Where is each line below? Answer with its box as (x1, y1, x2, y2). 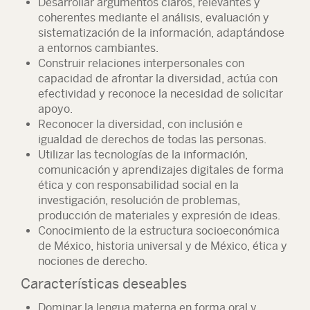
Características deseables (21, 275, 187, 291)
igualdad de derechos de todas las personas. (38, 133, 266, 146)
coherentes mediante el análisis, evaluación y (38, 11, 269, 24)
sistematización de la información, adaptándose (38, 26, 284, 39)
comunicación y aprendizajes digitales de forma (38, 163, 284, 176)
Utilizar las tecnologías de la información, (38, 148, 248, 161)
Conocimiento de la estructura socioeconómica (38, 224, 280, 237)
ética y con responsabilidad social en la (38, 179, 239, 192)
